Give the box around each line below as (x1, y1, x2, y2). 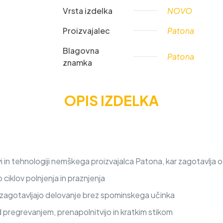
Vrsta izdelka (63, 5, 112, 16)
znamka (63, 57, 92, 68)
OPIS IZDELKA (64, 92, 159, 109)
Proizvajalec (63, 25, 110, 36)
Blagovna (63, 45, 99, 56)
